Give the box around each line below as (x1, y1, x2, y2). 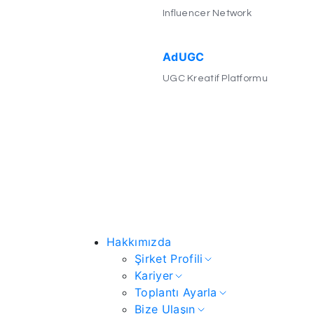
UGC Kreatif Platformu (163, 73, 268, 83)
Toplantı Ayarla (135, 285, 217, 299)
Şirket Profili (135, 251, 203, 266)
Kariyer (135, 268, 174, 282)
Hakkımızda (107, 234, 172, 249)
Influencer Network (163, 8, 252, 18)
